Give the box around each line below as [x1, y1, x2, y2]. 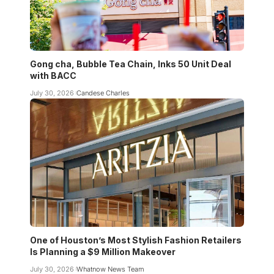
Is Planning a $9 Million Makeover [30, 246, 176, 257]
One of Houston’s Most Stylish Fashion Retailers [30, 235, 242, 246]
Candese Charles [76, 89, 130, 98]
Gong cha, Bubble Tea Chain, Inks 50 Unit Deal [30, 59, 231, 70]
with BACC [30, 70, 76, 81]
